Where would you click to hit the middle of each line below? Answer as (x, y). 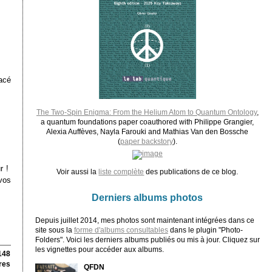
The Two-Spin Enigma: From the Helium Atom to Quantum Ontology (146, 112)
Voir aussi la (78, 172)
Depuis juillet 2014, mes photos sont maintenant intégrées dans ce (144, 220)
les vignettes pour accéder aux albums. (99, 249)
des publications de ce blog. (191, 172)
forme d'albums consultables (121, 230)
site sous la (54, 230)
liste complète (121, 172)
